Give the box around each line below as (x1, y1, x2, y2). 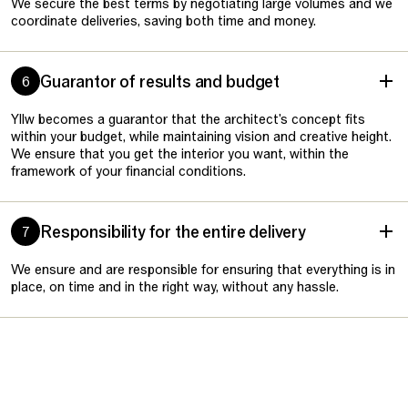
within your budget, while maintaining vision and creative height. (11, 127, 392, 144)
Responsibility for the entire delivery (40, 221, 306, 241)
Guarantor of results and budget (40, 71, 280, 91)
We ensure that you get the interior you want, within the (11, 145, 349, 161)
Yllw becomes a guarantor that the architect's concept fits (11, 110, 365, 127)
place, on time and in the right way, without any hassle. (11, 278, 339, 294)
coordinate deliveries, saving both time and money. (11, 12, 316, 28)
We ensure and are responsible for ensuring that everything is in (11, 260, 395, 277)
